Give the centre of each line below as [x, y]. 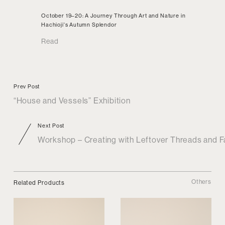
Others [201, 182]
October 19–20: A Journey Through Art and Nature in [114, 16]
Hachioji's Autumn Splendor [79, 25]
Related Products [39, 183]
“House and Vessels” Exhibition [72, 101]
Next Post [51, 126]
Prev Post [27, 87]
